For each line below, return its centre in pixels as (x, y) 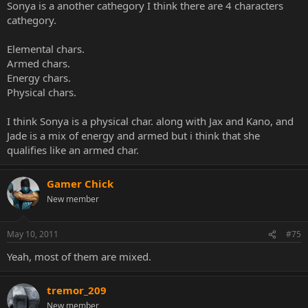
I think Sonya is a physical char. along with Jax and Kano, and (150, 121)
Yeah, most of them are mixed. (79, 256)
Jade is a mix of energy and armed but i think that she (133, 135)
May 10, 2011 (33, 234)
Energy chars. (39, 77)
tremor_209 (77, 290)
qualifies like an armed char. (73, 150)
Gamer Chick (80, 183)
